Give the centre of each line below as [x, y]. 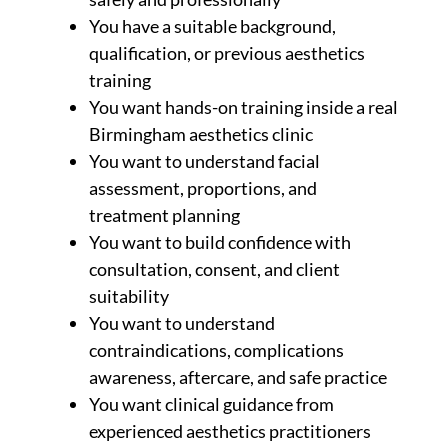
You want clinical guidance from [212, 403]
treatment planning [165, 214]
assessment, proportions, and [203, 187]
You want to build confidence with [220, 241]
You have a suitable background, [213, 25]
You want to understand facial [205, 160]
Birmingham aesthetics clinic [201, 133]
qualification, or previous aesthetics [227, 52]
